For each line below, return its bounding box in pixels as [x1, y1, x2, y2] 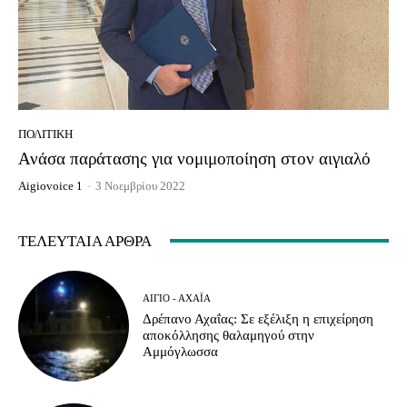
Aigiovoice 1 [18, 178, 83, 193]
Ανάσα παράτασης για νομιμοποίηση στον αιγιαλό [18, 148, 371, 168]
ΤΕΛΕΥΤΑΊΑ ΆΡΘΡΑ [18, 232, 152, 250]
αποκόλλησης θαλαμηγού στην [143, 327, 315, 342]
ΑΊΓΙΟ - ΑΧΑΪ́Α [143, 292, 212, 303]
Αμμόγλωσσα [143, 343, 219, 359]
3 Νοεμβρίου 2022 [95, 178, 185, 193]
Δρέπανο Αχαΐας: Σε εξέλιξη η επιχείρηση [143, 311, 374, 326]
